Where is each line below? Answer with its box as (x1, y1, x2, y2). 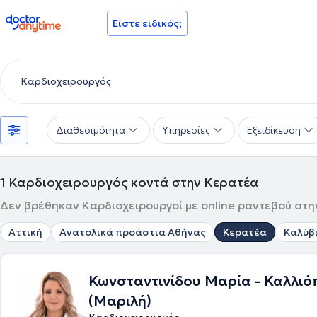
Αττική (8, 226, 42, 238)
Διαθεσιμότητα (56, 124, 125, 137)
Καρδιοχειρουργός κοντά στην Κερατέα (8, 174, 259, 190)
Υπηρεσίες (162, 124, 210, 137)
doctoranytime (5, 13, 85, 27)
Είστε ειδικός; (113, 17, 182, 30)
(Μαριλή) (88, 292, 151, 310)
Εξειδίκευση (247, 124, 301, 137)
